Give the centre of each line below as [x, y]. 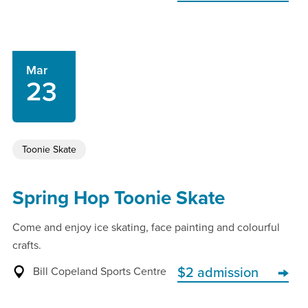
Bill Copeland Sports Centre [100, 272]
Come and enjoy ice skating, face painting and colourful [146, 228]
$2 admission [218, 273]
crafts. [27, 245]
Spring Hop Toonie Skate [119, 198]
